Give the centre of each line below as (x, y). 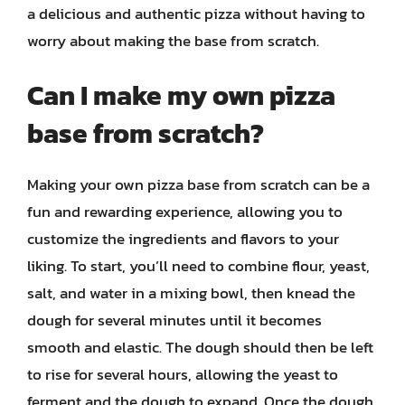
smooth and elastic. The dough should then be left (200, 347)
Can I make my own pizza (181, 95)
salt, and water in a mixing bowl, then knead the (191, 293)
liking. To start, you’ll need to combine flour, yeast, (198, 266)
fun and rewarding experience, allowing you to (185, 212)
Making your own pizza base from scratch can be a (198, 184)
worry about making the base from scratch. (173, 40)
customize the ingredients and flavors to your (183, 239)
